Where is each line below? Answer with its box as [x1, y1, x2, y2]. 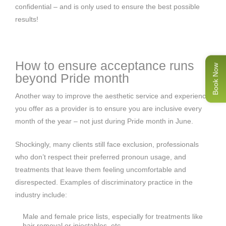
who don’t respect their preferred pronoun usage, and [15, 152, 186, 161]
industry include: [15, 190, 67, 199]
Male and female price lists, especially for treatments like [23, 212, 203, 220]
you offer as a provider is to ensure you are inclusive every [15, 104, 202, 112]
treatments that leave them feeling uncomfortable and [15, 165, 186, 174]
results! [15, 15, 38, 23]
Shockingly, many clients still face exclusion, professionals [15, 140, 199, 148]
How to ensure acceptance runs [15, 58, 194, 73]
